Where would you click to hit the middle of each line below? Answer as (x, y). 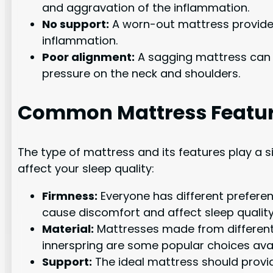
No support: (76, 24)
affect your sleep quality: (86, 168)
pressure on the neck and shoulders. (141, 73)
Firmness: (70, 196)
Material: (68, 229)
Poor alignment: (89, 57)
